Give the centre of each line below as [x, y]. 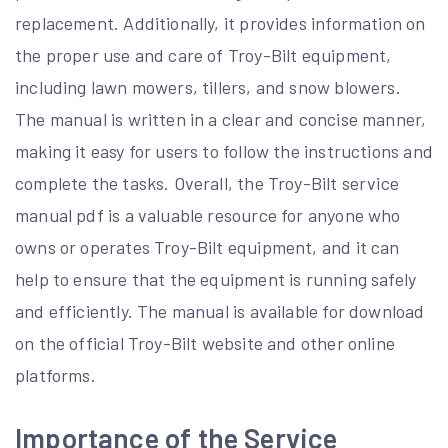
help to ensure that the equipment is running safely [216, 279]
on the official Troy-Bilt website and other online [205, 343]
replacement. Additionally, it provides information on [220, 23]
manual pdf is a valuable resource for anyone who [208, 215]
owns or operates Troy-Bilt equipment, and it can [207, 247]
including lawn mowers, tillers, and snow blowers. [208, 87]
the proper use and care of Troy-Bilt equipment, [203, 55]
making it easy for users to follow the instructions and [224, 151]
